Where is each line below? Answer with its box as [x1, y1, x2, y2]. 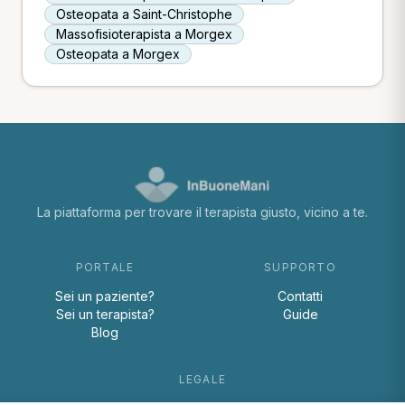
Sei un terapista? [55, 306, 155, 322]
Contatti [278, 288, 323, 304]
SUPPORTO [264, 260, 336, 274]
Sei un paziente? [55, 288, 155, 304]
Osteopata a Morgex [56, 46, 180, 61]
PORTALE [75, 260, 135, 274]
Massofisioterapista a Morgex [56, 26, 232, 42]
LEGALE [178, 372, 227, 386]
